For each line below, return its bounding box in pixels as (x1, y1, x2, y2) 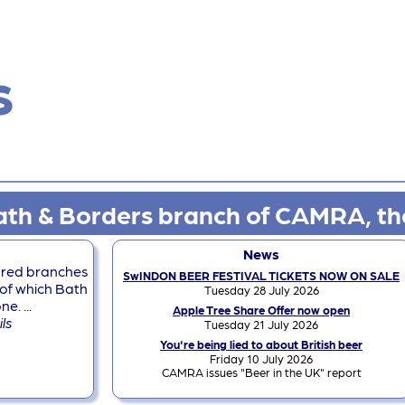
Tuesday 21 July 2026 (204, 316, 318, 331)
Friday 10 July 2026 (210, 351, 313, 365)
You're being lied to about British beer (160, 336, 363, 351)
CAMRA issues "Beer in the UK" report (161, 364, 362, 379)
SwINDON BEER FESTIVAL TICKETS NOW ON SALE (123, 268, 400, 282)
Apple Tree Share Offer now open (173, 302, 350, 316)
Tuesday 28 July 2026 (203, 282, 319, 297)
